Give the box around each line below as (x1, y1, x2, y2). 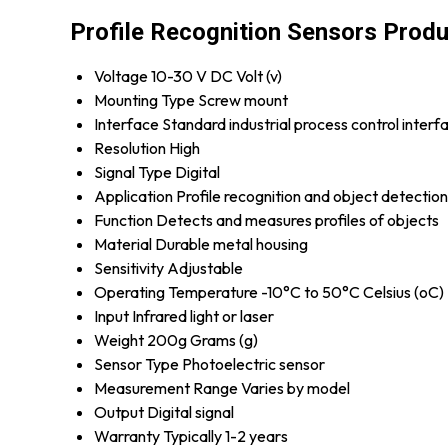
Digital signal (147, 401, 234, 422)
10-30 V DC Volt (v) (151, 65, 282, 86)
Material (94, 233, 152, 254)
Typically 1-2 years (163, 425, 288, 446)
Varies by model (241, 377, 350, 398)
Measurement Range (94, 377, 238, 398)
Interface (94, 113, 159, 134)
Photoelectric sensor (182, 353, 325, 374)
